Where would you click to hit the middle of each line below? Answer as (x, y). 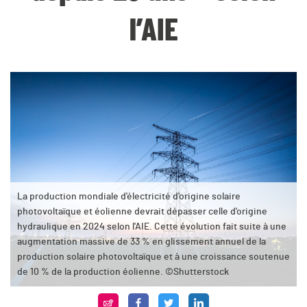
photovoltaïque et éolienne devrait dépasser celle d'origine (142, 212)
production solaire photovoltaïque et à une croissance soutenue (153, 257)
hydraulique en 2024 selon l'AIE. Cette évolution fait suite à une (152, 227)
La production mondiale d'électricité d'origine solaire (129, 197)
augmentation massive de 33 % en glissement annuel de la (142, 242)
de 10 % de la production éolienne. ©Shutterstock (123, 272)
